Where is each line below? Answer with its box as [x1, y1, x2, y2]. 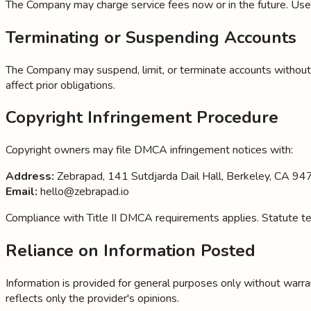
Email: [6, 184, 37, 200]
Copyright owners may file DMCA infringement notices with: [6, 142, 293, 158]
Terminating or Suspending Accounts [6, 26, 296, 49]
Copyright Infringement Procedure [6, 106, 278, 129]
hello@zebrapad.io [37, 184, 129, 200]
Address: [6, 169, 54, 185]
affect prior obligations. [6, 77, 115, 93]
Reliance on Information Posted [6, 239, 255, 262]
